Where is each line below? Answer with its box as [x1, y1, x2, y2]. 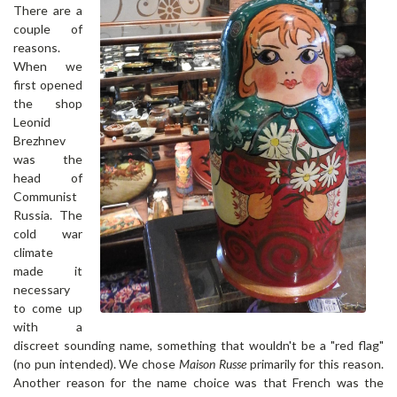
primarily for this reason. [245, 355, 385, 371]
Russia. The [13, 206, 82, 222]
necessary [13, 281, 70, 297]
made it [13, 262, 82, 278]
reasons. [13, 39, 60, 55]
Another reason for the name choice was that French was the [13, 374, 384, 390]
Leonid [13, 113, 51, 129]
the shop [13, 95, 82, 111]
